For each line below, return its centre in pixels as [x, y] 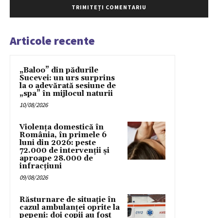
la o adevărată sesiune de [68, 86]
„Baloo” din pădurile [59, 71]
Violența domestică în [62, 127]
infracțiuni [41, 166]
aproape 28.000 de [56, 159]
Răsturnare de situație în [68, 200]
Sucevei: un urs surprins [67, 78]
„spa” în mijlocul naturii [66, 94]
